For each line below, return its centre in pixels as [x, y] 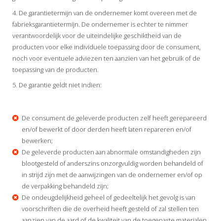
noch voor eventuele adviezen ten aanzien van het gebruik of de [106, 58]
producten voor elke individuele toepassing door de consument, [107, 47]
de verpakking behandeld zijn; [65, 186]
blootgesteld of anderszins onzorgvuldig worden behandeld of [112, 163]
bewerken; [37, 140]
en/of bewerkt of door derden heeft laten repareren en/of [106, 129]
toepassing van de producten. [55, 69]
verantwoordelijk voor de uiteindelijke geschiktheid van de [97, 35]
